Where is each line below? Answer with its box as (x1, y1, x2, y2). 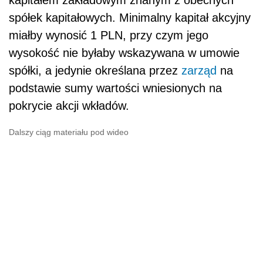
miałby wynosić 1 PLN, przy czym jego (9, 28, 208, 42)
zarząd (181, 63, 217, 77)
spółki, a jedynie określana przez (9, 63, 181, 77)
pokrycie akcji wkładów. (9, 99, 129, 112)
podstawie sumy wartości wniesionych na (9, 81, 222, 95)
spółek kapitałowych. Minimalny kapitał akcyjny (9, 11, 251, 24)
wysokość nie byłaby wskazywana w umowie (9, 46, 240, 59)
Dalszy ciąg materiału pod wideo (9, 127, 129, 137)
